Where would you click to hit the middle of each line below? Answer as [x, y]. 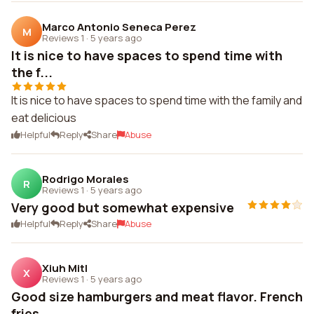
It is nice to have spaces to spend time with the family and [157, 100]
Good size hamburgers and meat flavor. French [157, 296]
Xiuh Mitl [65, 268]
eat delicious [44, 118]
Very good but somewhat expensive [123, 207]
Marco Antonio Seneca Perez [119, 27]
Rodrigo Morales [86, 179]
